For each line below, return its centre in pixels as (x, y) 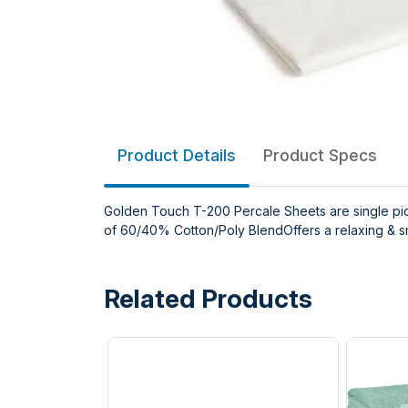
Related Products (208, 299)
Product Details (177, 155)
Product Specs (320, 155)
